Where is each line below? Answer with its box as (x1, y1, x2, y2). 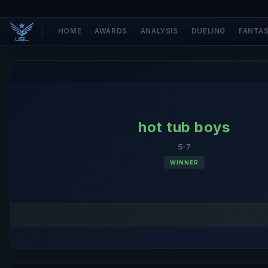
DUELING (191, 27, 226, 35)
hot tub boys (138, 118, 230, 136)
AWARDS (95, 27, 127, 35)
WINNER (169, 159, 199, 166)
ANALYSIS (140, 27, 178, 35)
